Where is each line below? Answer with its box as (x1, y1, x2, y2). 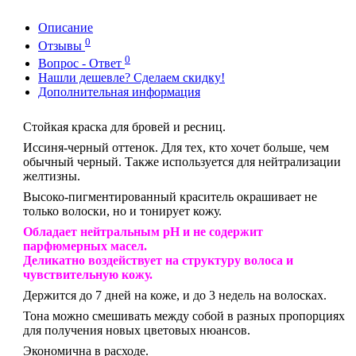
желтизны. (23, 168, 80, 183)
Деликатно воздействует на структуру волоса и (23, 253, 293, 267)
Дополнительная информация (38, 84, 200, 99)
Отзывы (38, 38, 85, 52)
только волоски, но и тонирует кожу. (23, 203, 222, 218)
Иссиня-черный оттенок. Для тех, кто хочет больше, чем (23, 140, 329, 154)
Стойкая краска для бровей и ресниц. (23, 119, 226, 133)
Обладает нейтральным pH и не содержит (23, 224, 263, 238)
